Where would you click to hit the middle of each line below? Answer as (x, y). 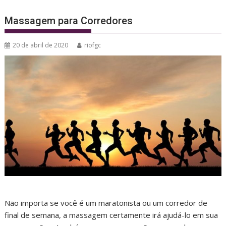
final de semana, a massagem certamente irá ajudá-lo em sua (111, 215)
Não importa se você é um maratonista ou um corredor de (106, 203)
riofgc (93, 45)
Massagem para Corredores (69, 20)
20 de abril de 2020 (41, 45)
